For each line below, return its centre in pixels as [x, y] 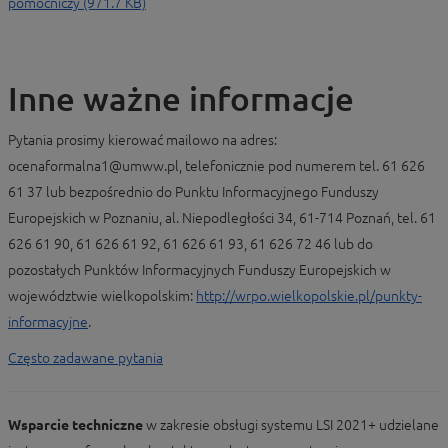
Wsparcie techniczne [75, 425]
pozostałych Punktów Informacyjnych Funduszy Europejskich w [199, 270]
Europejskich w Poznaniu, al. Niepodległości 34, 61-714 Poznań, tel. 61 [222, 218]
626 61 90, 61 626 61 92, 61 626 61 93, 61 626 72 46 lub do [190, 244]
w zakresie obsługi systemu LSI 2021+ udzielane [291, 425]
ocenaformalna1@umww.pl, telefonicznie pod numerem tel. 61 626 [216, 166]
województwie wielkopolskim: [102, 296]
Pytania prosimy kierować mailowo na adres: [142, 140]
